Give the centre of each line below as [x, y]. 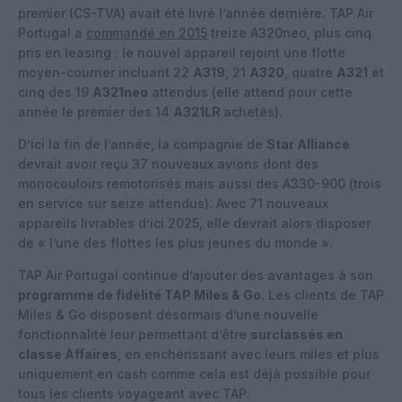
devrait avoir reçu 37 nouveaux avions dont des [168, 163]
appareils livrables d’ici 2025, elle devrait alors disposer [194, 223]
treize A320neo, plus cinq [289, 32]
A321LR [198, 111]
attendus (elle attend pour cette [250, 92]
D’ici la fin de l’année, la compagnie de [142, 144]
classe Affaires [68, 354]
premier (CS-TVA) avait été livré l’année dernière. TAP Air [196, 13]
